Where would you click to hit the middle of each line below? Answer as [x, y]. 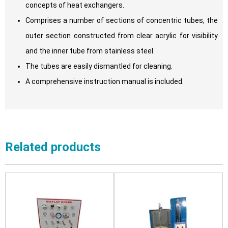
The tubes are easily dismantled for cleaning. [99, 66]
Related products [53, 147]
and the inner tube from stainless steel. [90, 51]
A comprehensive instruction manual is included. [105, 82]
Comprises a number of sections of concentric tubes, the [122, 21]
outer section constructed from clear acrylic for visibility [122, 36]
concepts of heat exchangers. [75, 5]
